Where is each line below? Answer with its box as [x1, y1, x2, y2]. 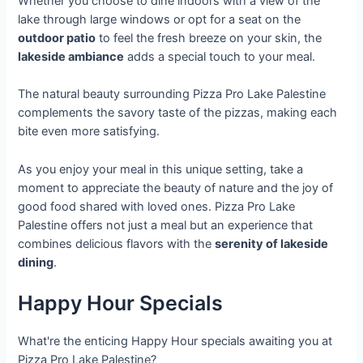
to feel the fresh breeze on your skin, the [96, 31, 322, 46]
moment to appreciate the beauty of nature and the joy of [18, 180, 334, 195]
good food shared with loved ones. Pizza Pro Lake [18, 199, 296, 214]
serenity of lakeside [215, 236, 329, 251]
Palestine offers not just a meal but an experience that [18, 217, 314, 233]
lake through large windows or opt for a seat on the [18, 12, 301, 28]
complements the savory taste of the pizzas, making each [18, 105, 338, 121]
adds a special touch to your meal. [124, 49, 316, 65]
